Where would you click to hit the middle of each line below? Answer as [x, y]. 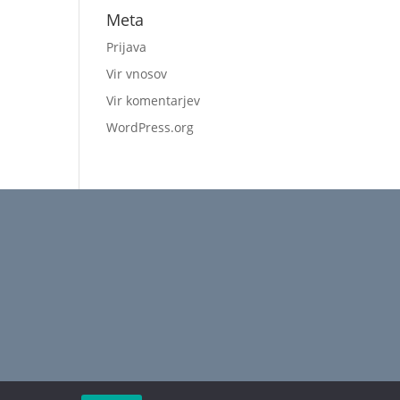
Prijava [127, 47]
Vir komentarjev [154, 100]
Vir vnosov [137, 74]
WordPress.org [150, 127]
